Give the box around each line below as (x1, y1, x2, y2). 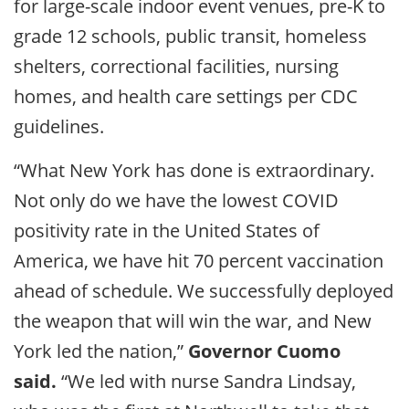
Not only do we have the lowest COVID (14, 187, 339, 213)
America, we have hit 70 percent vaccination (14, 247, 383, 273)
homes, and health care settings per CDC (14, 83, 358, 109)
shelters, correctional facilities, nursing (14, 53, 339, 79)
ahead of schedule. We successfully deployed (14, 278, 393, 303)
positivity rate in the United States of (14, 217, 320, 243)
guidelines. (14, 113, 104, 139)
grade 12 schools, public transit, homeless (14, 23, 367, 48)
